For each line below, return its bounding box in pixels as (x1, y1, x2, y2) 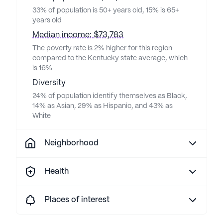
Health (44, 168, 69, 175)
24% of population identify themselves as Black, (32, 93, 187, 100)
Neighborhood (44, 139, 99, 147)
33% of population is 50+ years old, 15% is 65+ (32, 7, 179, 14)
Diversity (32, 79, 66, 87)
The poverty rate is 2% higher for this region (32, 45, 172, 52)
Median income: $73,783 (32, 31, 123, 39)
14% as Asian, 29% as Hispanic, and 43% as (32, 103, 173, 110)
